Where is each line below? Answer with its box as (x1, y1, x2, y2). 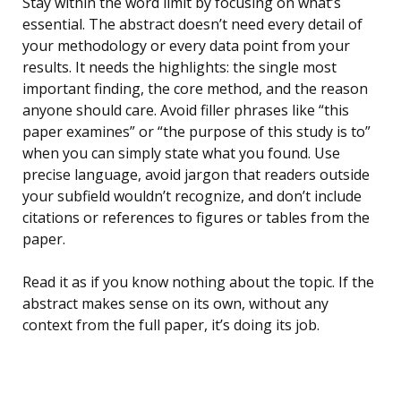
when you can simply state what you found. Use (22, 143, 340, 164)
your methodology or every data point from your (22, 36, 350, 56)
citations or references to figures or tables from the (22, 208, 370, 228)
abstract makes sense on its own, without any (22, 294, 328, 314)
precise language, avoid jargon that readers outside (22, 165, 370, 185)
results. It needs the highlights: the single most (22, 57, 337, 78)
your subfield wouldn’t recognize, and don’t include (22, 186, 362, 207)
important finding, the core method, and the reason (22, 79, 368, 99)
